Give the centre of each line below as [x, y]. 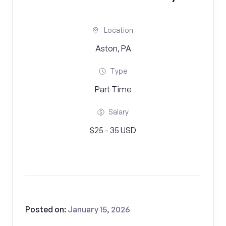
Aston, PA [113, 48]
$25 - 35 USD [113, 130]
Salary [119, 112]
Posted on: [46, 209]
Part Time [113, 89]
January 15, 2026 [99, 209]
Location [119, 30]
